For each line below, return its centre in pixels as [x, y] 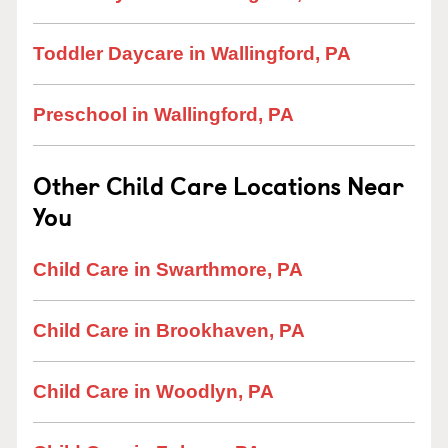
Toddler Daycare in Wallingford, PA [192, 53]
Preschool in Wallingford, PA [163, 114]
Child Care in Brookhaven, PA [169, 330]
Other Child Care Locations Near [218, 185]
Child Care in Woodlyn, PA [153, 391]
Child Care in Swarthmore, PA [168, 269]
